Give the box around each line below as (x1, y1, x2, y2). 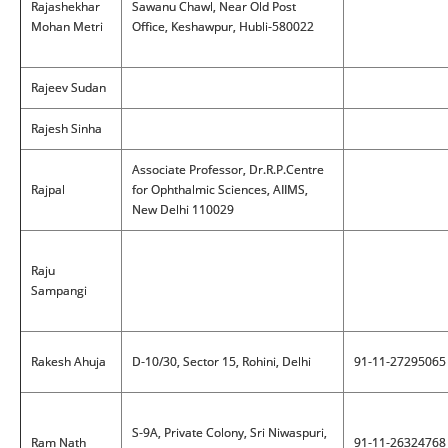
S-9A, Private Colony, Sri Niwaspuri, (132, 424, 327, 441)
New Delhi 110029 (132, 201, 234, 218)
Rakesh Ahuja (31, 353, 106, 370)
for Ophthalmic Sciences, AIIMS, (132, 181, 308, 198)
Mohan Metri (31, 18, 103, 35)
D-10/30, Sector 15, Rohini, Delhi (132, 353, 311, 370)
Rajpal (31, 181, 65, 198)
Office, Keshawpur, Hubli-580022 (132, 18, 314, 35)
